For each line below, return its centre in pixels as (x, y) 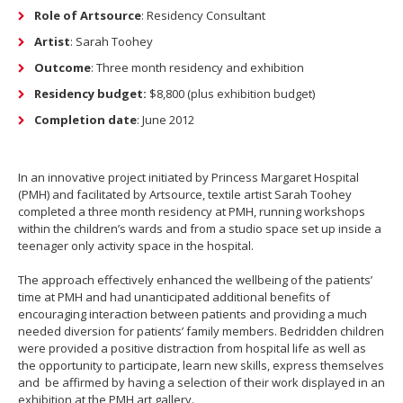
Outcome (63, 67)
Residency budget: (92, 93)
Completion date (85, 119)
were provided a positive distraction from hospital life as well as (192, 348)
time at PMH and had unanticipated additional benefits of (174, 296)
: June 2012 (166, 119)
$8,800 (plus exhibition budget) (232, 93)
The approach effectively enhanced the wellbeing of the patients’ (195, 279)
